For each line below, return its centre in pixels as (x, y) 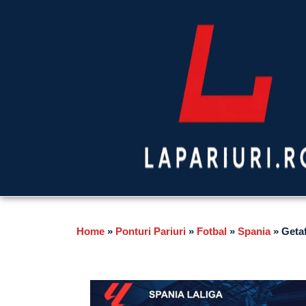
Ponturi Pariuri (151, 232)
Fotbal (212, 232)
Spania (254, 232)
